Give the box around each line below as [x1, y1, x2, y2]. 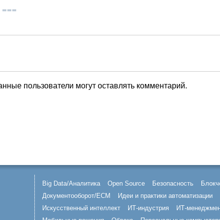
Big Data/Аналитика [42, 180, 100, 187]
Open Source [108, 180, 145, 187]
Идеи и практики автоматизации [118, 192, 213, 199]
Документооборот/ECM [42, 192, 110, 199]
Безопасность [152, 180, 193, 187]
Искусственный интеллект [42, 204, 120, 212]
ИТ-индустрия [128, 204, 169, 212]
